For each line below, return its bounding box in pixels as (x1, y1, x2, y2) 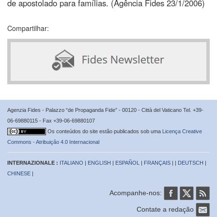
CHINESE (7, 170, 31, 176)
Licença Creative (162, 128, 202, 134)
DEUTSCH (178, 159, 203, 166)
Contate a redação (137, 205, 196, 213)
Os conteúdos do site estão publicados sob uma (47, 128, 162, 134)
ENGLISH (88, 159, 111, 166)
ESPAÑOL (115, 159, 139, 166)
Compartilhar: (7, 23, 49, 33)
